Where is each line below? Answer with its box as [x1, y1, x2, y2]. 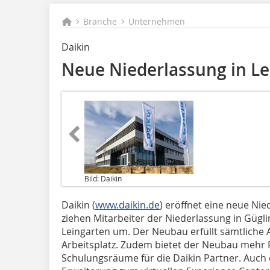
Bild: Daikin [84, 173, 122, 183]
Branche [83, 16, 118, 27]
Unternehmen [128, 16, 186, 27]
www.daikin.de [95, 198, 160, 212]
